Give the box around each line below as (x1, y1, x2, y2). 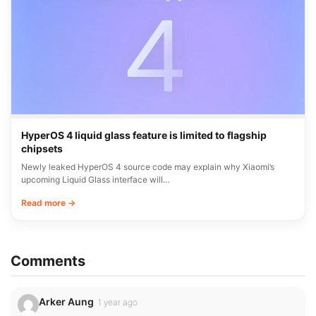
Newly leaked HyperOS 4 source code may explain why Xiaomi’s (21, 161, 274, 172)
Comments (11, 252, 85, 269)
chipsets (21, 142, 63, 154)
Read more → (21, 197, 75, 208)
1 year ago (98, 296, 138, 308)
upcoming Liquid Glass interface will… (21, 174, 170, 185)
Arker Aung (39, 295, 94, 308)
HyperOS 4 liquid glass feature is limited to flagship (21, 128, 267, 141)
